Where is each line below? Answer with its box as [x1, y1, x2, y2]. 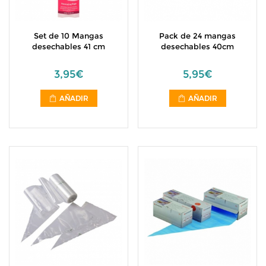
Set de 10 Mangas [34, 31, 103, 40]
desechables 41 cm [32, 42, 105, 51]
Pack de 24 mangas [159, 31, 236, 40]
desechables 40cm [161, 42, 234, 51]
